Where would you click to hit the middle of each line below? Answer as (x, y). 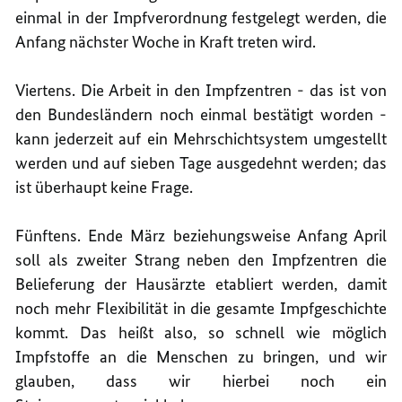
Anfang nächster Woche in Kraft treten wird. (166, 41)
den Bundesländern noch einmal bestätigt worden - (201, 114)
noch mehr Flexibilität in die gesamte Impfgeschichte (201, 308)
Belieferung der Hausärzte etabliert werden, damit (201, 284)
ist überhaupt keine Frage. (105, 187)
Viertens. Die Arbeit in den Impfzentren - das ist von (201, 90)
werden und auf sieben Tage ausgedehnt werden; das (201, 162)
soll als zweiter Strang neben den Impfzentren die (201, 259)
